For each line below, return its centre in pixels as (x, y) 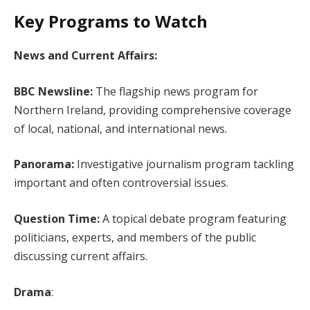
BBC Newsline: (55, 91)
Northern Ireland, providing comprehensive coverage (153, 110)
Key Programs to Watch (111, 21)
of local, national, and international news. (125, 128)
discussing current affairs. (85, 256)
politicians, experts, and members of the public (135, 237)
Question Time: (58, 218)
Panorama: (45, 164)
